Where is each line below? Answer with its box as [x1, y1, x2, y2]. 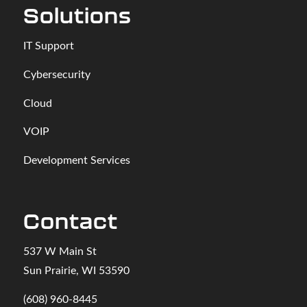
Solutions [23, 3, 132, 27]
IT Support [23, 38, 74, 53]
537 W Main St [23, 243, 97, 258]
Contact [23, 208, 118, 233]
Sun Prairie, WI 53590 [23, 262, 130, 278]
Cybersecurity [23, 66, 90, 81]
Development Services [23, 151, 130, 167]
